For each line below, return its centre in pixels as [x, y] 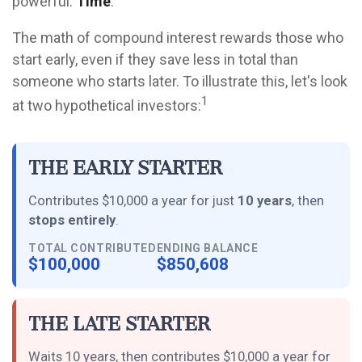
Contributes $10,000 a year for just [133, 201]
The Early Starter [126, 169]
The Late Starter [120, 325]
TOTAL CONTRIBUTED [93, 248]
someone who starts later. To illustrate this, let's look [180, 81]
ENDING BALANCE [207, 248]
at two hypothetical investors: [107, 105]
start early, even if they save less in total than [155, 59]
